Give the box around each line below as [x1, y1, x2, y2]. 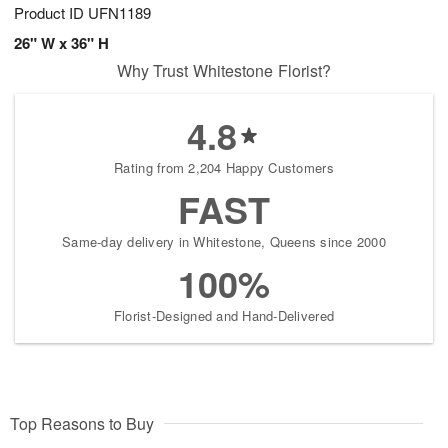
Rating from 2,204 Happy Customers [114, 158, 334, 178]
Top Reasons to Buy [10, 412, 154, 436]
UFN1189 [88, 2, 151, 24]
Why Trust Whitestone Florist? [116, 59, 332, 83]
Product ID [14, 2, 88, 24]
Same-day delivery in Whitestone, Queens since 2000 [62, 232, 386, 252]
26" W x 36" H [14, 32, 109, 55]
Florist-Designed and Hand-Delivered [113, 306, 335, 326]
